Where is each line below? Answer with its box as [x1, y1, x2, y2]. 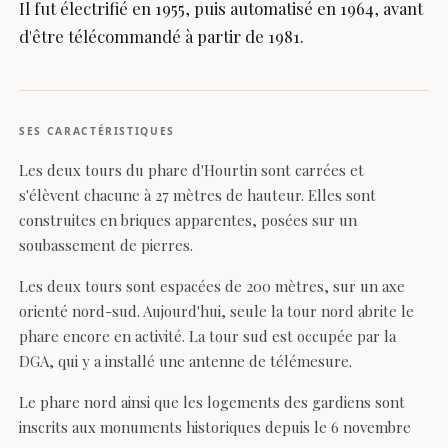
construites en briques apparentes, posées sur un [19, 210, 358, 231]
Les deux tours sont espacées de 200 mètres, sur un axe [19, 276, 406, 297]
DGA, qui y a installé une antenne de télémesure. [19, 351, 353, 372]
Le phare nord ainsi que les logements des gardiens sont [19, 392, 406, 413]
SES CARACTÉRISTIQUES [19, 124, 175, 139]
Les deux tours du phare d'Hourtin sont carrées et [19, 160, 365, 181]
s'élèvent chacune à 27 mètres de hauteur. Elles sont [19, 185, 377, 206]
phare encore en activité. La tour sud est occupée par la [19, 326, 397, 347]
